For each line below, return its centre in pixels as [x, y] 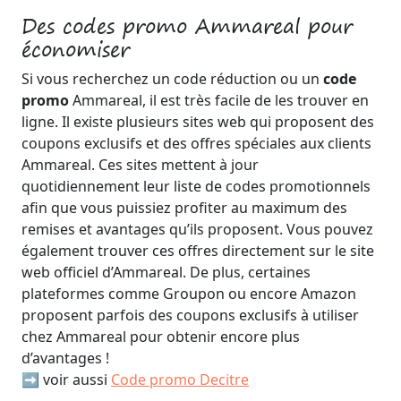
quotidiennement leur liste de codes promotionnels [196, 186]
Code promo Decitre [180, 380]
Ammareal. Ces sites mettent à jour [140, 165]
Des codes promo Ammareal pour [187, 26]
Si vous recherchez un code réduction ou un [172, 79]
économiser [76, 49]
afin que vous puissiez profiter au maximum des [184, 208]
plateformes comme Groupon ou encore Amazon [189, 294]
